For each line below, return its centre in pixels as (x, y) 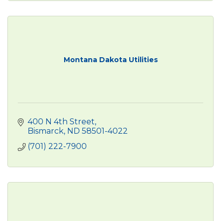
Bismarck (46, 131)
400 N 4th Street (61, 121)
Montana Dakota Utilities (110, 59)
